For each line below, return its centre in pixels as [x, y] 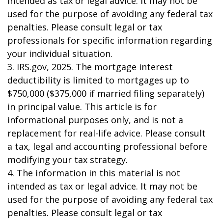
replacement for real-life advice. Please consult [107, 133]
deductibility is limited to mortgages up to [98, 80]
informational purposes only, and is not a [95, 120]
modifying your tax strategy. [68, 160]
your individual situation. [60, 54]
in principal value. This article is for [82, 107]
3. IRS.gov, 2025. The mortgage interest [90, 67]
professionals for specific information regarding [110, 41]
